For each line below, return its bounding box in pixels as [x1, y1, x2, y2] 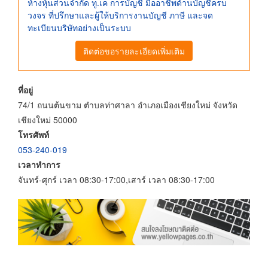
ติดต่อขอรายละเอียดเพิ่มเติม [83, 44, 185, 57]
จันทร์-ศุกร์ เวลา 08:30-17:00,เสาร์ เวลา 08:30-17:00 [18, 173, 215, 185]
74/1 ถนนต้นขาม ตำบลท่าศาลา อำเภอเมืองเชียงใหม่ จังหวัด [18, 98, 237, 111]
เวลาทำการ [18, 158, 60, 170]
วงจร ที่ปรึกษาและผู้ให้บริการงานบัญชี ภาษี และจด [28, 9, 213, 21]
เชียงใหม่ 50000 [18, 113, 77, 126]
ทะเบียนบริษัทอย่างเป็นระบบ [28, 22, 131, 33]
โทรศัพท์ [18, 128, 49, 141]
